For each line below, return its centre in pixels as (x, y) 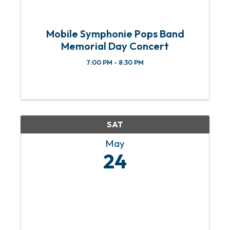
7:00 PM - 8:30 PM (115, 62)
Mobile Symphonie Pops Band (115, 34)
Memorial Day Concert (115, 46)
